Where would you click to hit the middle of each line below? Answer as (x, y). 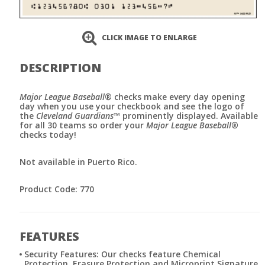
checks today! (48, 134)
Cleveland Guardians (75, 115)
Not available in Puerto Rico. (78, 161)
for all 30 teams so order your (83, 125)
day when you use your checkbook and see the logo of (132, 106)
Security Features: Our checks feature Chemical (122, 254)
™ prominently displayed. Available (186, 115)
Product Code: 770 (57, 189)
